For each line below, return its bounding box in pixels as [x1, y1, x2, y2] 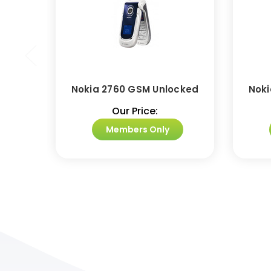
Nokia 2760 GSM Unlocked [71, 83, 199, 96]
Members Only [105, 123, 169, 136]
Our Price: [112, 104, 158, 119]
